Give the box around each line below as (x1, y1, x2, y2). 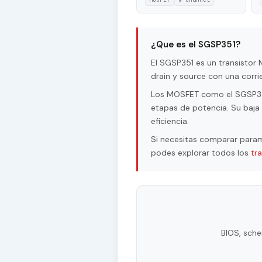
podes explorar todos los (151, 147, 251, 158)
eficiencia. (151, 116, 189, 127)
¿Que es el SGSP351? (151, 39, 240, 51)
